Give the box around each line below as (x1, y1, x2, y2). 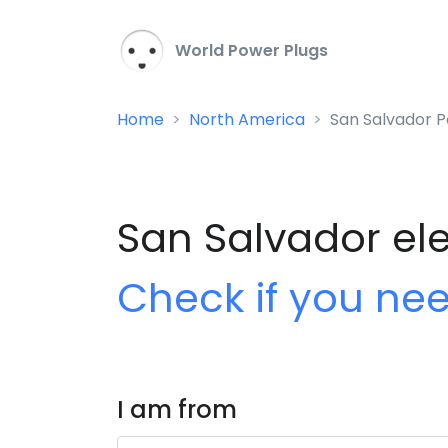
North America (189, 108, 305, 131)
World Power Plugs (171, 39, 328, 63)
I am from (117, 393, 237, 426)
